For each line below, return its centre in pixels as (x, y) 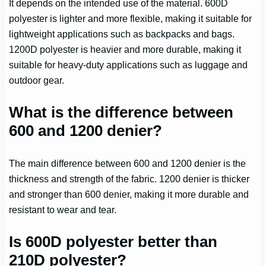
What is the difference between (121, 113)
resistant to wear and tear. (63, 210)
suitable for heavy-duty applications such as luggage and (129, 65)
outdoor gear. (37, 80)
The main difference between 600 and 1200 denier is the (128, 164)
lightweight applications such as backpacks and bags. (122, 34)
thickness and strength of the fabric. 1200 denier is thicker (129, 179)
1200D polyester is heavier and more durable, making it (125, 50)
